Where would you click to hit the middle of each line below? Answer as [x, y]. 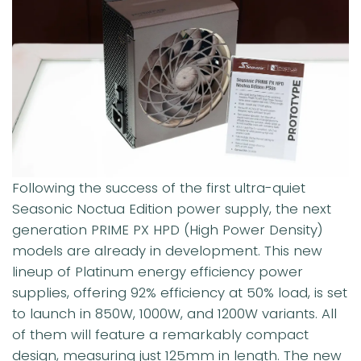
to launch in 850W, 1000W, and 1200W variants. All [174, 314]
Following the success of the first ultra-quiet [159, 188]
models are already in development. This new [167, 251]
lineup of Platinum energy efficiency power [158, 272]
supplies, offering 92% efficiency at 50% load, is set [180, 293]
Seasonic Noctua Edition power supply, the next [172, 209]
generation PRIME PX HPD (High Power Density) [168, 230]
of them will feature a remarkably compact [160, 335]
